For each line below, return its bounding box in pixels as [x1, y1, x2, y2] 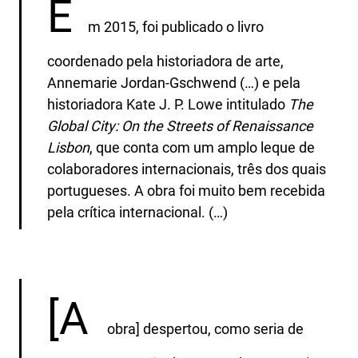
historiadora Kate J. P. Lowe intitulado [47, 95, 289, 113]
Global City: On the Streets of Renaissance [47, 117, 314, 134]
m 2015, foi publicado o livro [88, 18, 265, 35]
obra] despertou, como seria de [104, 320, 304, 337]
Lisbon [47, 138, 90, 156]
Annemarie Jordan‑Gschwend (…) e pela [47, 74, 301, 91]
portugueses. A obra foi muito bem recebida [47, 181, 326, 199]
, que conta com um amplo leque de [89, 138, 316, 156]
